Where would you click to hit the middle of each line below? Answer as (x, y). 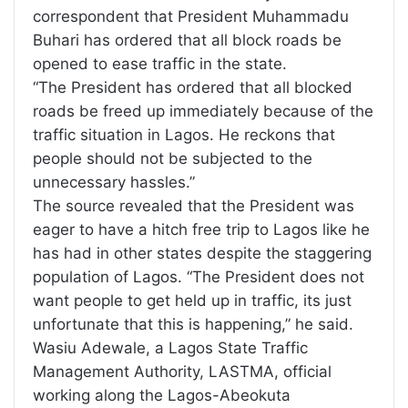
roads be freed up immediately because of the (203, 111)
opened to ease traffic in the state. (160, 64)
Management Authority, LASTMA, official (182, 372)
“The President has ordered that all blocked (193, 87)
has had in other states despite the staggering (202, 253)
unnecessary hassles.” (114, 182)
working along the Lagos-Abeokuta (162, 395)
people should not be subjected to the (173, 158)
